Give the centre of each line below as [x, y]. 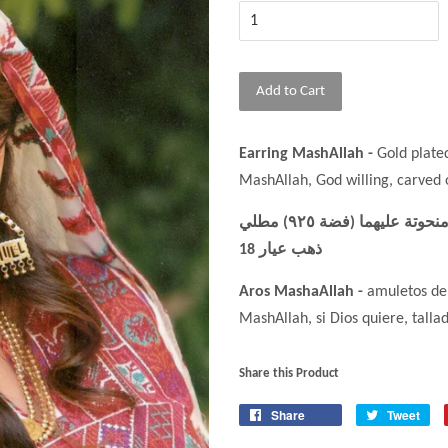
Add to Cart [290, 91]
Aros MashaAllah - [303, 292]
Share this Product [289, 373]
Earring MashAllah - [308, 154]
